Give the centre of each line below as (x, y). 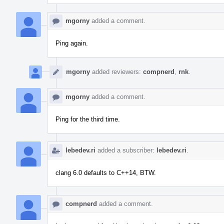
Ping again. (72, 43)
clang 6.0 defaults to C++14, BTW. (106, 172)
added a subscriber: (126, 150)
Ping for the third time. (88, 119)
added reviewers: (116, 71)
